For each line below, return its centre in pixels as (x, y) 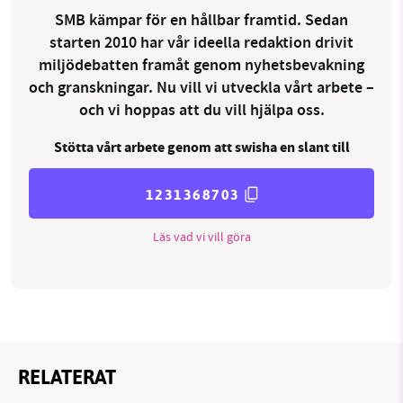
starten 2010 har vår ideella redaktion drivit (201, 44)
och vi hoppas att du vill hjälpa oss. (201, 111)
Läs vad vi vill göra (201, 236)
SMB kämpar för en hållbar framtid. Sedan (201, 21)
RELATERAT (67, 377)
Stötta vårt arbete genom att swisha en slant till (201, 148)
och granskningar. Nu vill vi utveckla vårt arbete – (201, 89)
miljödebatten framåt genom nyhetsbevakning (201, 66)
